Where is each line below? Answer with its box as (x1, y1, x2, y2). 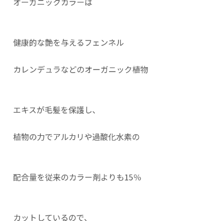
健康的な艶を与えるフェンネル (13, 36, 124, 48)
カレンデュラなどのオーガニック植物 (13, 63, 156, 75)
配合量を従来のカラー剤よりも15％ (13, 171, 142, 183)
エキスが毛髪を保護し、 (13, 104, 101, 116)
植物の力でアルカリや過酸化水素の (13, 130, 140, 143)
